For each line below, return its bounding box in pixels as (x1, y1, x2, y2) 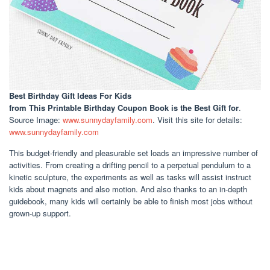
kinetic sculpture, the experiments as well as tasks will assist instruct (9, 171, 251, 183)
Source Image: (9, 113, 63, 125)
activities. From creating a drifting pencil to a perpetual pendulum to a (9, 159, 251, 171)
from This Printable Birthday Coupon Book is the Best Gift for (9, 101, 239, 113)
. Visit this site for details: (152, 113, 242, 125)
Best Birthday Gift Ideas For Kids (9, 89, 131, 101)
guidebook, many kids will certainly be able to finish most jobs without (9, 195, 253, 207)
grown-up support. (9, 207, 71, 219)
